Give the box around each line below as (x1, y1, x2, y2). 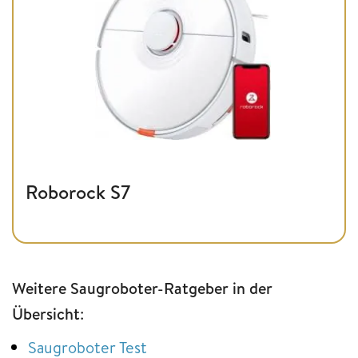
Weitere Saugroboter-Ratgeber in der (12, 277, 272, 300)
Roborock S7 (26, 178, 130, 206)
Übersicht (12, 303, 80, 325)
